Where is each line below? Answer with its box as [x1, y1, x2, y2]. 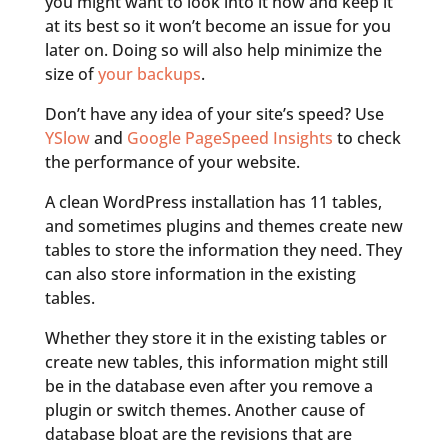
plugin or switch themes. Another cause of [44, 399, 365, 422]
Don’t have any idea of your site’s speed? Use [44, 103, 384, 126]
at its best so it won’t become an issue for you [44, 15, 391, 38]
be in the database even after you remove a [44, 375, 373, 398]
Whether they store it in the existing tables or [44, 327, 387, 350]
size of [44, 63, 98, 86]
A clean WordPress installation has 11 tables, [44, 191, 382, 214]
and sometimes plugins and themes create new [44, 215, 403, 238]
